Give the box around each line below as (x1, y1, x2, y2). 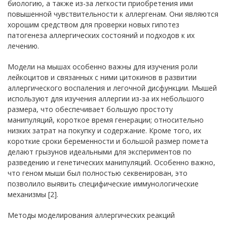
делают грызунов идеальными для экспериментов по (8, 146, 192, 157)
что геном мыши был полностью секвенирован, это (8, 168, 187, 178)
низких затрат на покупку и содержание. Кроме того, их (8, 125, 201, 135)
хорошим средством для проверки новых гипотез (8, 19, 179, 29)
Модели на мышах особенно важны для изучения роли (8, 61, 198, 71)
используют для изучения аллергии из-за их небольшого (8, 93, 204, 103)
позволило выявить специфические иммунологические (8, 178, 199, 188)
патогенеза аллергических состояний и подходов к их (8, 30, 195, 40)
